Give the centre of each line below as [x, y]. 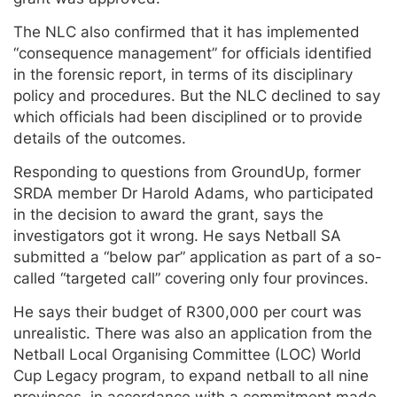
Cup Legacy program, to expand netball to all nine [191, 375]
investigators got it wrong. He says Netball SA [177, 235]
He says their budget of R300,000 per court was [187, 311]
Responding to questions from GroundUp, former [187, 171]
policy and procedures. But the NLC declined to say [197, 95]
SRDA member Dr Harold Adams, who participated [194, 193]
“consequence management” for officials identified [193, 53]
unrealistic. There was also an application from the [193, 333]
